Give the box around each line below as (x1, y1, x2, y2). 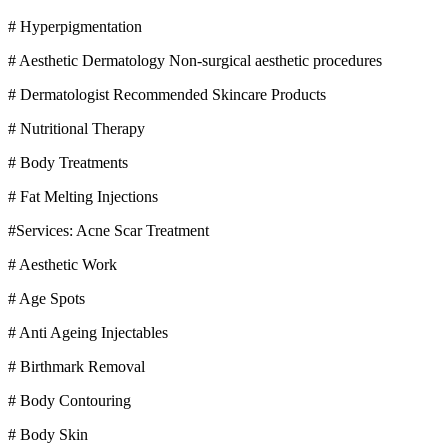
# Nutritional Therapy (8, 119, 145, 137)
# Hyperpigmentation (8, 17, 142, 35)
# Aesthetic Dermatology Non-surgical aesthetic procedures (8, 51, 382, 69)
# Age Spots (8, 289, 85, 307)
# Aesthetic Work (8, 255, 117, 273)
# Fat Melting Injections (8, 187, 158, 205)
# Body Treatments (8, 153, 128, 171)
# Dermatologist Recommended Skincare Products (8, 85, 326, 103)
